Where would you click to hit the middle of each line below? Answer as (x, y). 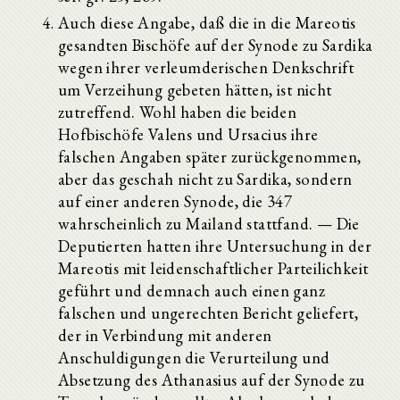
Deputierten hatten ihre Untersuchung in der (215, 246)
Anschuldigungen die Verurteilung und (194, 357)
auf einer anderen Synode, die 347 (175, 201)
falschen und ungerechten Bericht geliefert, (208, 312)
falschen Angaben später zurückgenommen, (210, 156)
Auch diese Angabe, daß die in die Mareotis (207, 22)
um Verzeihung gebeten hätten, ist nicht (195, 89)
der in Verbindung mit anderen (165, 335)
